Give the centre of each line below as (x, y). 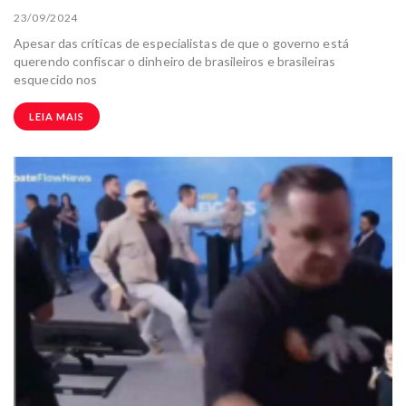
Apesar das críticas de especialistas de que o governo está (181, 43)
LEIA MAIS (57, 116)
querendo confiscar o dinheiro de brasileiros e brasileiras (174, 61)
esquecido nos (56, 79)
